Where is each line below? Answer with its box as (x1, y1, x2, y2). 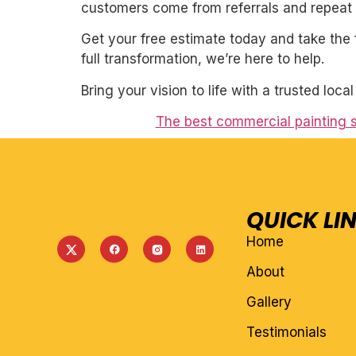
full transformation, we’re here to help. (81, 51, 324, 68)
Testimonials (246, 324, 327, 341)
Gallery (246, 294, 292, 311)
